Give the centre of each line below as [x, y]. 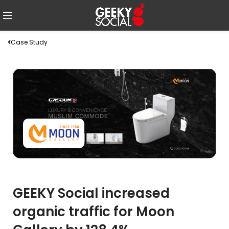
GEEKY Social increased [91, 193]
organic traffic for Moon [94, 211]
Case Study [29, 42]
